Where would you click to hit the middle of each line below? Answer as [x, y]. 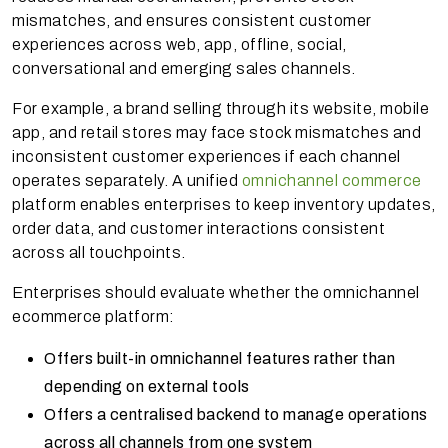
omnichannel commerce [331, 180]
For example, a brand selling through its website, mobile [220, 108]
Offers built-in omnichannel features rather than [219, 358]
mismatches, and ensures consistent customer [192, 20]
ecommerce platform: [93, 316]
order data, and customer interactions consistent [198, 228]
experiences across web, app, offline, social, [179, 44]
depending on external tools [147, 386]
